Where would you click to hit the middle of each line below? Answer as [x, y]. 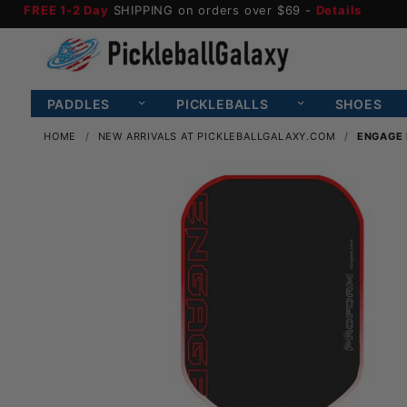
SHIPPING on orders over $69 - [212, 10]
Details [339, 10]
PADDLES [79, 104]
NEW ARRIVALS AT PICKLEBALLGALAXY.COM [217, 136]
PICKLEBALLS [223, 104]
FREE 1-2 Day [66, 10]
